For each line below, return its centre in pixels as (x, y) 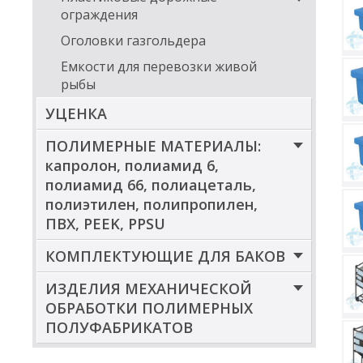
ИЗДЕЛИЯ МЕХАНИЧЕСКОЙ (149, 288)
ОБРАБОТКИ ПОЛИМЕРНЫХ (149, 308)
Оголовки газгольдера (133, 41)
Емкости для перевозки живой (159, 66)
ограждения (99, 15)
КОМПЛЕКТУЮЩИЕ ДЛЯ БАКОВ (165, 256)
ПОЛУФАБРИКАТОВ (119, 327)
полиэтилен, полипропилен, (152, 204)
